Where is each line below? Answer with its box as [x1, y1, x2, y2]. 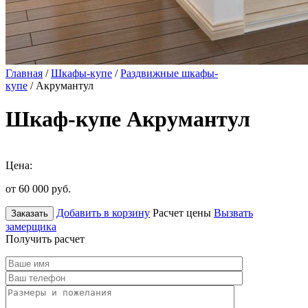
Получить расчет [5, 232, 85, 245]
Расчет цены [153, 206, 211, 219]
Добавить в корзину [56, 206, 150, 219]
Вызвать [214, 206, 253, 219]
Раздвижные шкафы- [120, 67, 218, 79]
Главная [5, 67, 43, 79]
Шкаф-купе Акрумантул [5, 107, 250, 132]
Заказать [11, 208, 48, 219]
